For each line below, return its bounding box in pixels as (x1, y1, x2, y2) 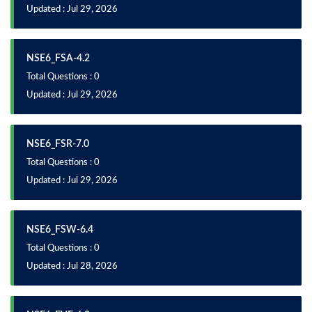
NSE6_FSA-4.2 (26, 54, 90, 63)
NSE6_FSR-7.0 (26, 139, 89, 149)
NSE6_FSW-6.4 (26, 225, 93, 235)
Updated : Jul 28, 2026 (26, 262, 118, 271)
